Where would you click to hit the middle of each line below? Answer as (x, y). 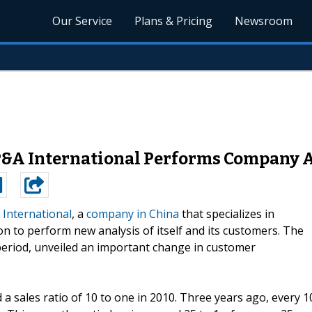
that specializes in (227, 213)
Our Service (83, 21)
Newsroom (264, 21)
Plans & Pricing (174, 21)
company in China (133, 213)
